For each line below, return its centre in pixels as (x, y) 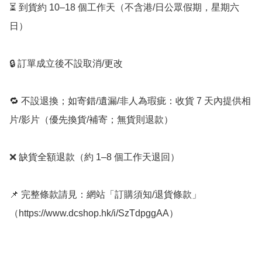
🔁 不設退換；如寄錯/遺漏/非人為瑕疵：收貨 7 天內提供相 (130, 101)
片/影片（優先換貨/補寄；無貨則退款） (91, 120)
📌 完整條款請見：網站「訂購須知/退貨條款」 (105, 195)
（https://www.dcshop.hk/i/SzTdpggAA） (94, 213)
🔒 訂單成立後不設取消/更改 (66, 64)
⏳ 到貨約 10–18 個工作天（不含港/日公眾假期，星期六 (124, 8)
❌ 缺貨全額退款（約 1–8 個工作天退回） (94, 157)
